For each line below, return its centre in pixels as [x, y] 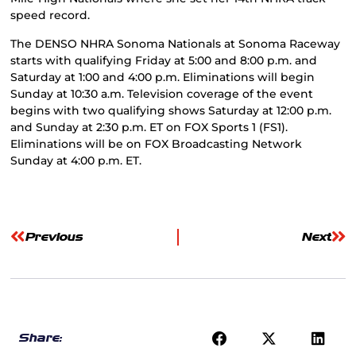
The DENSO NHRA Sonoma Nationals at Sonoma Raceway [176, 43]
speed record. [50, 15]
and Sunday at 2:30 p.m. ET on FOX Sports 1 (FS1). [149, 127]
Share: [41, 338]
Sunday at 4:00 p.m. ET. [76, 160]
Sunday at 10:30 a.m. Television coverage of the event [162, 93]
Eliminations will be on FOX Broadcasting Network [157, 143]
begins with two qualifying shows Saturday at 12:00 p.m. [171, 110]
